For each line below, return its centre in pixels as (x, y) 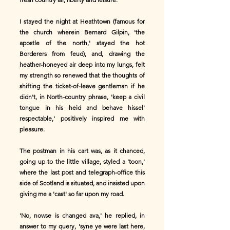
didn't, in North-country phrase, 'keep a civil (82, 97)
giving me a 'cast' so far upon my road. (72, 194)
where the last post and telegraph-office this (82, 172)
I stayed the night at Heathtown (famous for (82, 21)
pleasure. (32, 129)
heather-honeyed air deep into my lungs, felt (82, 64)
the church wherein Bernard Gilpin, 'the (82, 32)
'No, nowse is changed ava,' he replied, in (82, 215)
